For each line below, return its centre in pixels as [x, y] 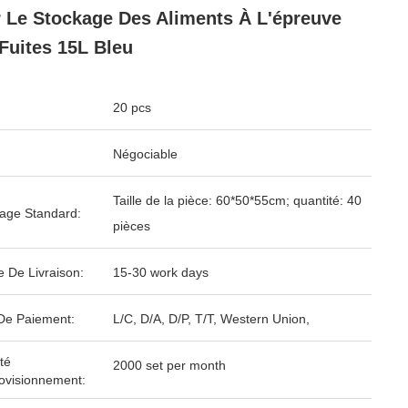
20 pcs [132, 107]
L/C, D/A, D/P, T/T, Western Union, [211, 319]
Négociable [145, 154]
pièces [132, 226]
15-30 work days [161, 272]
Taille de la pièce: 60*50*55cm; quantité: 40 [237, 200]
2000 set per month [169, 365]
